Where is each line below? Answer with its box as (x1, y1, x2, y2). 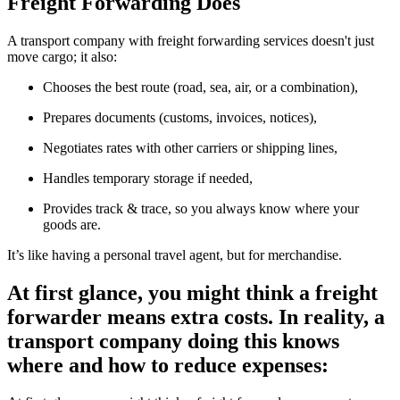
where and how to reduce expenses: (7, 353, 329, 377)
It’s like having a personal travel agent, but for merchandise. (7, 246, 342, 262)
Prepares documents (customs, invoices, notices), (43, 109, 317, 125)
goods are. (43, 216, 101, 232)
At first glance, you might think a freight (7, 280, 378, 304)
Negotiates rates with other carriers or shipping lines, (43, 139, 337, 155)
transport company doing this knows (7, 329, 339, 353)
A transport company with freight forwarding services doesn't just (7, 32, 374, 48)
